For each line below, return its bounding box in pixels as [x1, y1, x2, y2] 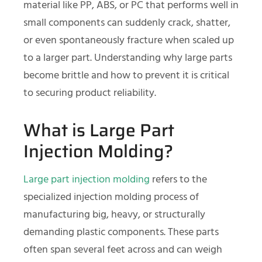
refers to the [150, 171, 207, 188]
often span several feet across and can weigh [23, 241, 222, 258]
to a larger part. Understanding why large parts [23, 49, 232, 67]
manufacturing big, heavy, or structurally [23, 206, 205, 223]
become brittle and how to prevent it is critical [23, 67, 229, 84]
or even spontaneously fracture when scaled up [23, 32, 234, 49]
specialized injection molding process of [23, 188, 199, 206]
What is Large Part [23, 116, 174, 144]
